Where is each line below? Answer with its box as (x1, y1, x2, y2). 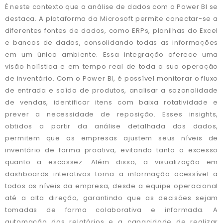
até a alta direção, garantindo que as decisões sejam (5, 193, 218, 203)
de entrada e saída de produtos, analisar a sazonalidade (5, 86, 218, 96)
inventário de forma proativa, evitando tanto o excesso (5, 145, 218, 155)
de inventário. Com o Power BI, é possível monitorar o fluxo (5, 74, 218, 84)
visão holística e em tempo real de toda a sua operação (5, 62, 218, 72)
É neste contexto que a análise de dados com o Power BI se (5, 2, 218, 12)
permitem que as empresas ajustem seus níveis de (5, 133, 218, 143)
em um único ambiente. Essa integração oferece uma (5, 50, 218, 60)
